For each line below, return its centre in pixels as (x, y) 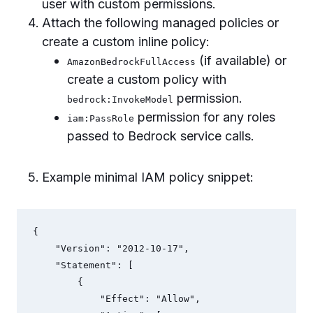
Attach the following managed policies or (160, 23)
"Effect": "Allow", (66, 299)
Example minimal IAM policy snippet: (148, 177)
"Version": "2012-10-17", (44, 249)
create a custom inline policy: (126, 42)
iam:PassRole (101, 118)
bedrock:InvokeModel (120, 100)
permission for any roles (205, 117)
